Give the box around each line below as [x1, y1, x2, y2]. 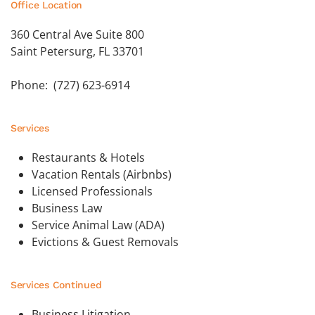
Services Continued [11, 279, 102, 291]
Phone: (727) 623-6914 [11, 77, 130, 94]
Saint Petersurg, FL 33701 [11, 44, 144, 60]
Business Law [32, 200, 102, 217]
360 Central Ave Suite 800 [11, 27, 144, 43]
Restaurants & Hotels [32, 150, 145, 166]
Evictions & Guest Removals [32, 234, 179, 250]
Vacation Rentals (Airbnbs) [32, 167, 172, 183]
